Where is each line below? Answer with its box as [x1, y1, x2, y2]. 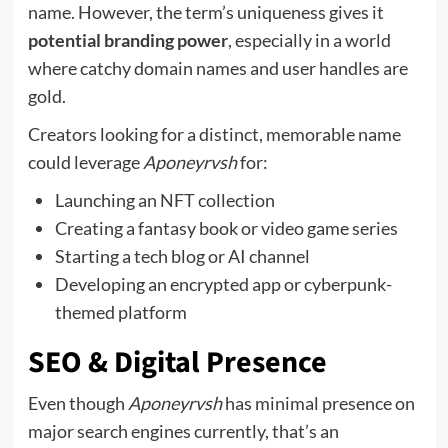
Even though [27, 391, 128, 414]
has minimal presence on [221, 391, 415, 414]
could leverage [27, 150, 143, 173]
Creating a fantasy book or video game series [54, 216, 398, 239]
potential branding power [27, 28, 228, 51]
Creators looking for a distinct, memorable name [27, 122, 401, 145]
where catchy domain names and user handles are [27, 56, 408, 79]
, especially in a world [227, 28, 391, 51]
